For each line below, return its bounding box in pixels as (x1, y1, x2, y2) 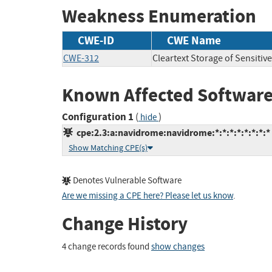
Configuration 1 (62, 110, 134, 124)
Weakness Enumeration (62, 4, 256, 29)
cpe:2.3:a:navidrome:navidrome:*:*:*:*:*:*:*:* (73, 126, 270, 140)
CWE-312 (63, 52, 99, 64)
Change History (62, 211, 188, 237)
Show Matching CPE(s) (69, 143, 148, 154)
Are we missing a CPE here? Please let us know (62, 190, 233, 202)
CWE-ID (78, 32, 114, 48)
